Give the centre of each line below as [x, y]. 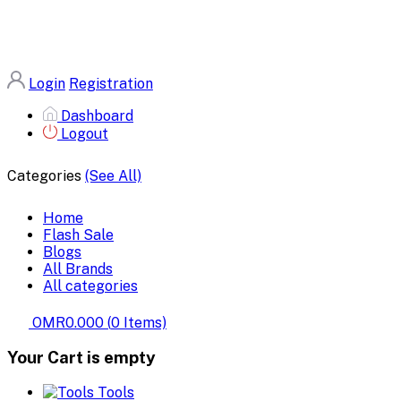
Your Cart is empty [81, 358]
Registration [111, 84]
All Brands [78, 269]
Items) [143, 322]
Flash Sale [78, 235]
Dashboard [97, 116]
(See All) [113, 175]
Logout [85, 133]
